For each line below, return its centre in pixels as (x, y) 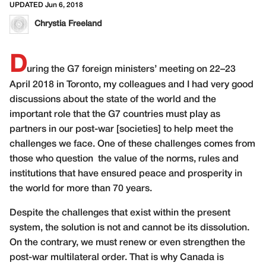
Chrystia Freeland (68, 24)
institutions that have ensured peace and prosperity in (126, 174)
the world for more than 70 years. (81, 189)
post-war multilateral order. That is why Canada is (117, 258)
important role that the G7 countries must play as (115, 115)
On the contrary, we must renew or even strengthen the (127, 243)
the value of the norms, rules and (168, 159)
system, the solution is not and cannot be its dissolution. (129, 228)
